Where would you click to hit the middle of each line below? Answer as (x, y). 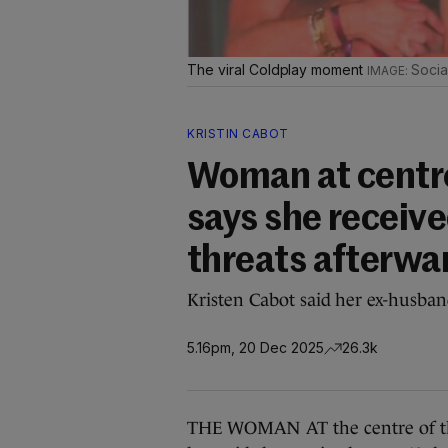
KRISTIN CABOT (238, 133)
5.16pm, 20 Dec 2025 (255, 347)
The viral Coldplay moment (277, 69)
